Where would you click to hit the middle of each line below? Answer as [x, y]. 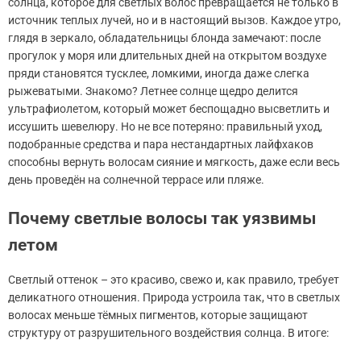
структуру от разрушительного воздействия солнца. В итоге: [168, 332]
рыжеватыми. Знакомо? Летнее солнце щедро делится [153, 91]
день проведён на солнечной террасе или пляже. [136, 179]
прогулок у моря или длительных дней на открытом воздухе [167, 55]
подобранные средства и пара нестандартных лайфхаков [161, 144]
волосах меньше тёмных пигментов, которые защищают [158, 315]
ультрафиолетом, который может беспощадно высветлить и [169, 108]
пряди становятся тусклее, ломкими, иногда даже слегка [159, 73]
